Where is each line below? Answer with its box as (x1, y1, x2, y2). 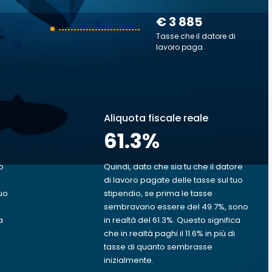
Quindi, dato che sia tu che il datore (104, 161, 243, 172)
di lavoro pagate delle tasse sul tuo (104, 174, 243, 186)
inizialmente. (104, 254, 154, 266)
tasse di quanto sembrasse (104, 241, 212, 253)
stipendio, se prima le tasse (104, 188, 212, 199)
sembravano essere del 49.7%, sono (104, 201, 248, 212)
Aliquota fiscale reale (104, 111, 208, 125)
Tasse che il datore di (156, 31, 236, 41)
